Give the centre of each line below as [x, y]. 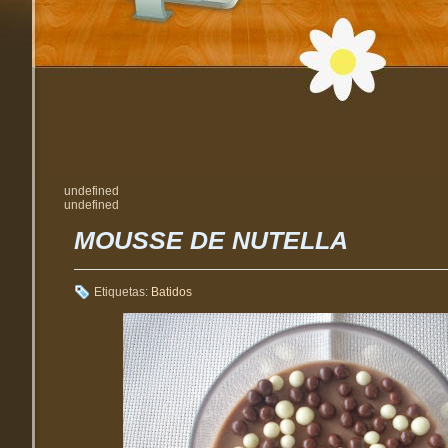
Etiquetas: [122, 291]
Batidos [171, 291]
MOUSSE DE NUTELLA [211, 239]
